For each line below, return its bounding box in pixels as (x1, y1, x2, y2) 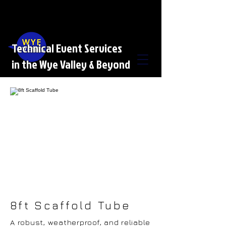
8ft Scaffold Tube (10, 199, 131, 212)
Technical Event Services (12, 40, 122, 56)
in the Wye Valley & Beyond (12, 56, 130, 72)
